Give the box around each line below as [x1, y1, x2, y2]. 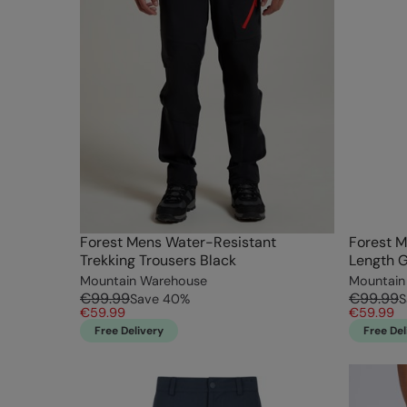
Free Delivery [94, 323, 164, 339]
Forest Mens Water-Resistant [80, 233, 276, 253]
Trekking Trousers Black [80, 251, 236, 271]
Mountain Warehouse [80, 273, 207, 290]
